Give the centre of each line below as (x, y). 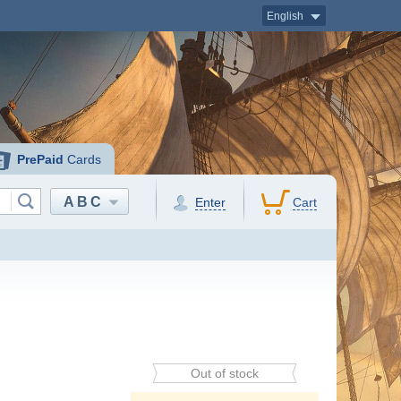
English (285, 16)
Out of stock (224, 373)
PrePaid (41, 159)
